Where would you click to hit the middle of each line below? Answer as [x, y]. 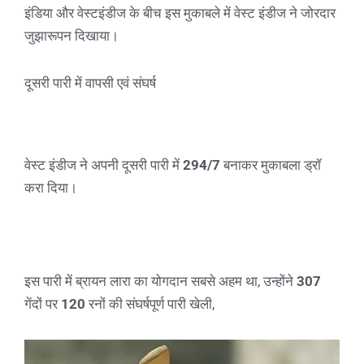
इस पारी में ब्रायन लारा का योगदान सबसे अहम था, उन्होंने [160, 282]
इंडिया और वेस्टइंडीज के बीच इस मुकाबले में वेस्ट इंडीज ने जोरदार [180, 13]
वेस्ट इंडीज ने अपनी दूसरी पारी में [104, 165]
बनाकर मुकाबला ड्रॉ [271, 165]
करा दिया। [51, 187]
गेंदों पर [43, 304]
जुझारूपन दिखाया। [71, 36]
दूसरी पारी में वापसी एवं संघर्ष [90, 82]
